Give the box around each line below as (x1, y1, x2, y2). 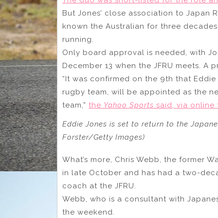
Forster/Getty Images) (62, 132, 145, 142)
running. (62, 35, 94, 44)
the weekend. (62, 208, 115, 217)
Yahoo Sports (104, 100, 154, 109)
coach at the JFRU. (62, 182, 136, 191)
